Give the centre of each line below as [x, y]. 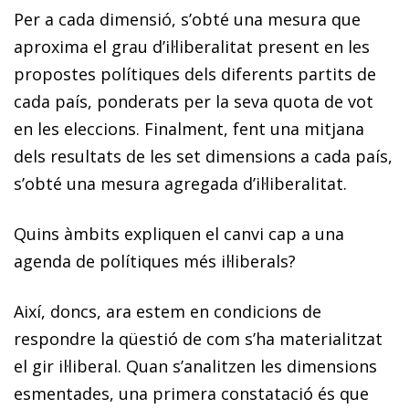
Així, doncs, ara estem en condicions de [168, 311]
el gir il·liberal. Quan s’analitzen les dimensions [195, 366]
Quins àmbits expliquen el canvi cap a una [179, 233]
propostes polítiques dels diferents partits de [195, 73]
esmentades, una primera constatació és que [191, 393]
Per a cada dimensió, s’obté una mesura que [187, 19]
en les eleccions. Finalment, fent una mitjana [189, 128]
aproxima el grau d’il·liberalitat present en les [192, 46]
